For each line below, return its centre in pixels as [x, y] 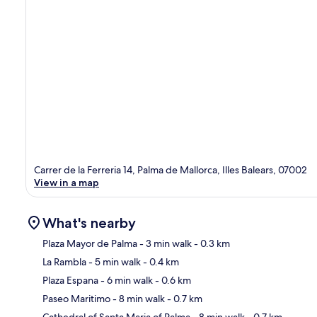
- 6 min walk [126, 281]
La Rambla [64, 262]
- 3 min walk [165, 244]
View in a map [67, 183]
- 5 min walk [114, 262]
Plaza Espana [70, 281]
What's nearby [89, 223]
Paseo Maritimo [76, 299]
